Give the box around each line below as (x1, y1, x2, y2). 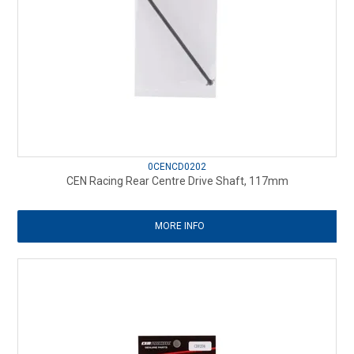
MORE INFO (154, 220, 205, 232)
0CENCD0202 (148, 160, 206, 172)
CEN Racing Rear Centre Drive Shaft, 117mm (66, 174, 288, 187)
